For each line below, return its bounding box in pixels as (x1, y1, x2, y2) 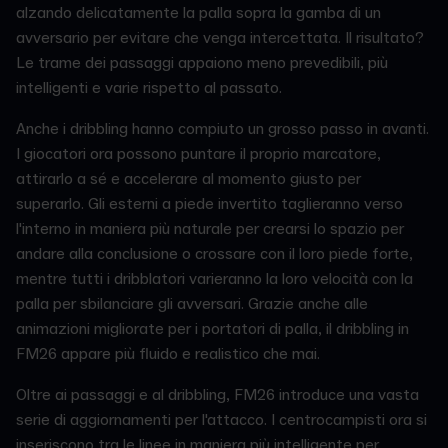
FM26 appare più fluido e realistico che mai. (16, 344, 320, 364)
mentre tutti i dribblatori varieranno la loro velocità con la (16, 269, 413, 289)
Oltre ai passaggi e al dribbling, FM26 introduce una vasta (16, 385, 419, 405)
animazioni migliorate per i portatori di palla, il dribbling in (16, 319, 409, 339)
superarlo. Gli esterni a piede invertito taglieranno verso (16, 194, 403, 214)
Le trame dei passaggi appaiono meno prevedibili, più (16, 53, 388, 73)
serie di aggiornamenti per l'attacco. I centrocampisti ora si (16, 410, 427, 430)
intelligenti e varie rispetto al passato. (16, 78, 282, 98)
